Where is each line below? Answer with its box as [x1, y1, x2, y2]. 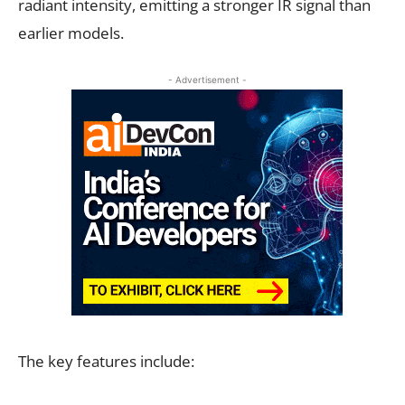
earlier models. [18, 22, 124, 43]
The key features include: [18, 350, 194, 372]
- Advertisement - [167, 73, 247, 85]
